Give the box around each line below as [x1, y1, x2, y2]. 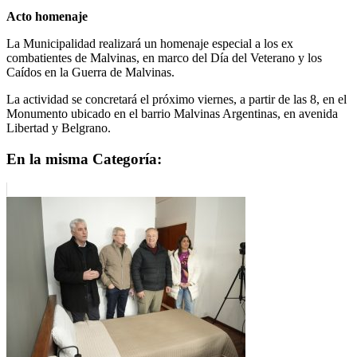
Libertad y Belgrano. [6, 120, 111, 135]
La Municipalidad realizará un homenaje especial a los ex [6, 36, 293, 50]
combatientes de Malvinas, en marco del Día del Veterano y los [6, 50, 322, 65]
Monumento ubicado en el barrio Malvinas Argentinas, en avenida [6, 106, 338, 120]
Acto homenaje [6, 9, 88, 23]
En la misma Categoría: [6, 150, 162, 167]
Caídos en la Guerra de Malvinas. [6, 65, 175, 79]
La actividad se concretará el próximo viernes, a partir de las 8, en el [6, 92, 347, 106]
